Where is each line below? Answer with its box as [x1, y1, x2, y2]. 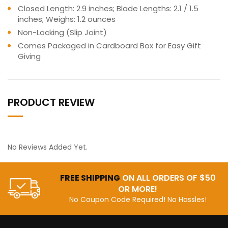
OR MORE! [118, 183, 158, 195]
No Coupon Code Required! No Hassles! [69, 194, 207, 205]
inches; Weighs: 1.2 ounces [18, 14, 116, 25]
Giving [18, 51, 41, 62]
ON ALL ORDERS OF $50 [120, 172, 216, 184]
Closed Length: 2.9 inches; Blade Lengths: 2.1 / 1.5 [18, 3, 198, 14]
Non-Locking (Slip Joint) [18, 27, 107, 38]
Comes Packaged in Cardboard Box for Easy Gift [18, 40, 201, 51]
